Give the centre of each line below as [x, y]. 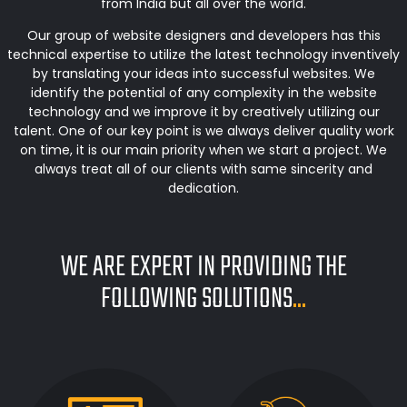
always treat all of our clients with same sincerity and [203, 169]
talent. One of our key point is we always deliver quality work [203, 130]
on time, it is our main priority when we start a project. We [203, 149]
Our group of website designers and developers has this [203, 35]
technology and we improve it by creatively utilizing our [203, 111]
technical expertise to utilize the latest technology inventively [203, 54]
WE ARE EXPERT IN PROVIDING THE [203, 268]
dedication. [203, 188]
